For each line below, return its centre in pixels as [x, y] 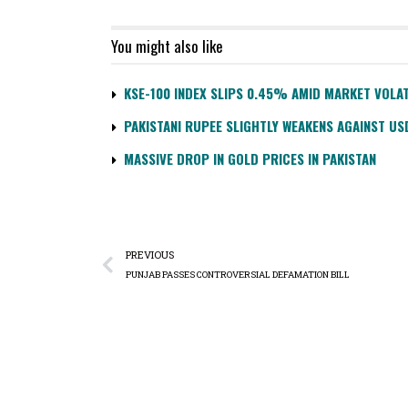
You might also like [167, 46]
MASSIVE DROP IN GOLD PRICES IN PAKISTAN [250, 158]
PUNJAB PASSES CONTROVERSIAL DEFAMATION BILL [238, 275]
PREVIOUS [150, 255]
